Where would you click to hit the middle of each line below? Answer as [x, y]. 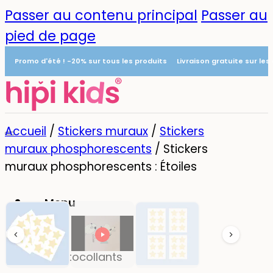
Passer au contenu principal [101, 15]
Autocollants [88, 257]
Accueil [26, 131]
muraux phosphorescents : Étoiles [101, 167]
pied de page [50, 36]
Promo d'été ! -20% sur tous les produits [91, 61]
